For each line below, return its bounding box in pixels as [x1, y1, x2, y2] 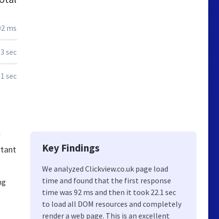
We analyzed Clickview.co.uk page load [42, 164, 168, 174]
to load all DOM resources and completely [42, 199, 181, 209]
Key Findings [42, 141, 100, 154]
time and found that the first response [42, 175, 171, 185]
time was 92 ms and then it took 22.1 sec [42, 187, 176, 197]
